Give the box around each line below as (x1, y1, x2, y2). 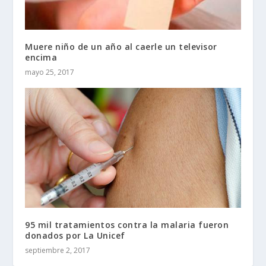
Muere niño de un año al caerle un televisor (25, 41, 217, 53)
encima (25, 52, 58, 64)
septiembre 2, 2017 (25, 245, 91, 255)
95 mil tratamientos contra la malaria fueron (25, 218, 229, 230)
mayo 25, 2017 (25, 67, 75, 78)
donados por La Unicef (25, 229, 125, 241)
